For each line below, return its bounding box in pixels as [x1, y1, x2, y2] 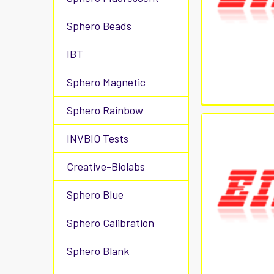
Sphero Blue [67, 188, 124, 201]
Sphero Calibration [67, 216, 154, 229]
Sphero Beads [67, 19, 131, 32]
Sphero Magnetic [67, 75, 146, 89]
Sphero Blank [67, 244, 129, 257]
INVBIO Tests [67, 131, 128, 145]
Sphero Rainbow [67, 103, 143, 117]
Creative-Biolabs [67, 160, 145, 173]
